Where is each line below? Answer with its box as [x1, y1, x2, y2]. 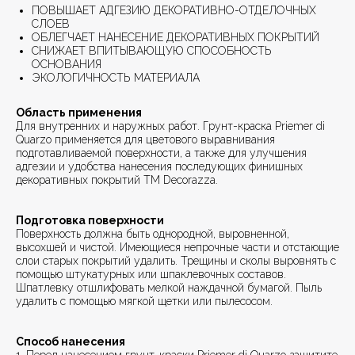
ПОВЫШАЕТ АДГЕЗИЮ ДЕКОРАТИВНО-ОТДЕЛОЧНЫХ [32, 4, 316, 17]
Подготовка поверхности [16, 214, 164, 227]
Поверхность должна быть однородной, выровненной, [16, 227, 289, 241]
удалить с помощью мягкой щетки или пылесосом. [16, 295, 273, 308]
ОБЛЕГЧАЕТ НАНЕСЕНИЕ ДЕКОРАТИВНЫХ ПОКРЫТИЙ [32, 31, 319, 44]
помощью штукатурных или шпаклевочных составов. [16, 268, 286, 281]
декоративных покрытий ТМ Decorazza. [16, 174, 218, 187]
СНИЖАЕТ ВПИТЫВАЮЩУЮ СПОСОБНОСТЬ [32, 44, 272, 58]
